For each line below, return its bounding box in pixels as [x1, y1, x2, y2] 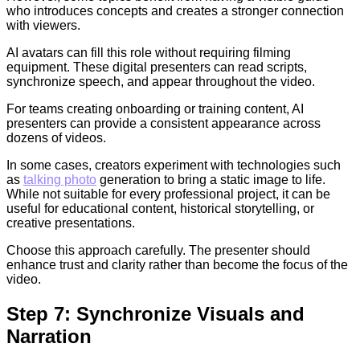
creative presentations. [6, 216, 135, 230]
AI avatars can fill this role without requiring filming [6, 46, 291, 59]
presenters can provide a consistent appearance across [6, 117, 321, 130]
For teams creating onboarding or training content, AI [6, 102, 304, 116]
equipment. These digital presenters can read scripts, [6, 60, 307, 74]
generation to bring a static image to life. [96, 173, 325, 186]
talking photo [23, 173, 96, 186]
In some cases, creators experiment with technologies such [6, 158, 341, 172]
